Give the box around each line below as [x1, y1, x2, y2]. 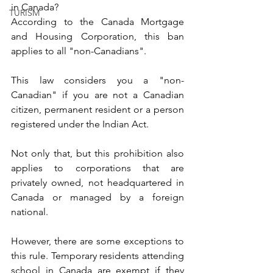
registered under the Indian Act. [11, 118, 149, 130]
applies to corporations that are [11, 162, 184, 174]
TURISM [9, 7, 40, 18]
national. [11, 206, 48, 218]
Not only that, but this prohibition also [11, 147, 184, 160]
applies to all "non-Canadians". [11, 45, 146, 57]
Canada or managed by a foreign [11, 191, 184, 204]
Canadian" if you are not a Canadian [11, 89, 184, 101]
